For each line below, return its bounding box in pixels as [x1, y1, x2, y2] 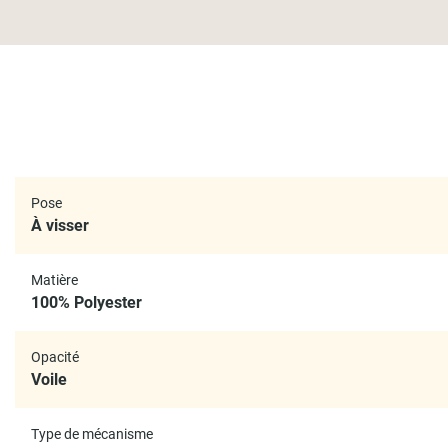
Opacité [31, 349, 79, 365]
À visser [31, 216, 89, 235]
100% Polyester [31, 293, 142, 312]
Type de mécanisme [31, 426, 153, 442]
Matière [31, 272, 78, 288]
